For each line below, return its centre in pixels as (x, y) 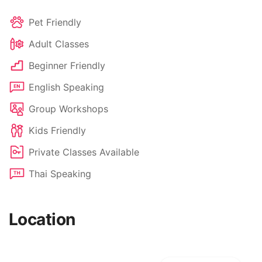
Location (42, 219)
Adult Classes (59, 44)
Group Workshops (68, 108)
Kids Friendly (57, 130)
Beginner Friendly (67, 65)
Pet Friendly (55, 22)
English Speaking (66, 87)
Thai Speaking (60, 173)
